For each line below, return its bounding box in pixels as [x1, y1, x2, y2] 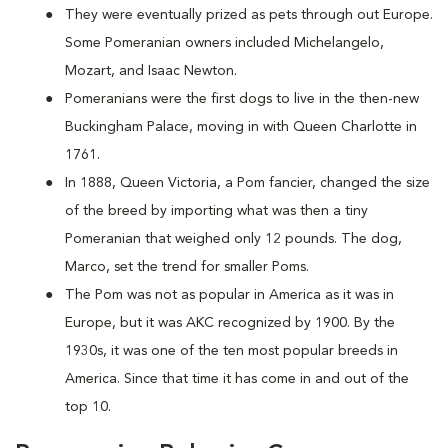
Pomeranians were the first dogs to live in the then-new [65, 92, 419, 106]
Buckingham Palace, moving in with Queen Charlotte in [65, 120, 417, 134]
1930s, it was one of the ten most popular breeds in [65, 344, 398, 358]
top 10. [65, 400, 111, 414]
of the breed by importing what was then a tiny [65, 204, 368, 218]
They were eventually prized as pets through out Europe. [65, 8, 433, 22]
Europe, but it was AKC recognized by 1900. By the [65, 316, 395, 330]
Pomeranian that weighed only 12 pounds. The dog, [65, 232, 402, 246]
